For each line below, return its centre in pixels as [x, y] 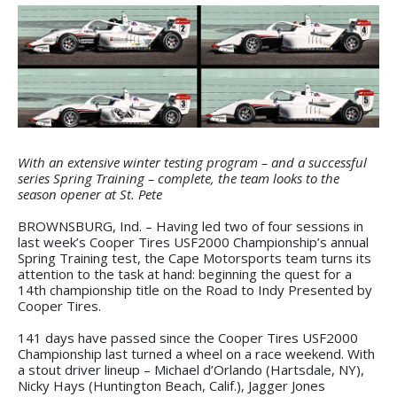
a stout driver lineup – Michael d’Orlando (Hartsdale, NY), [191, 369]
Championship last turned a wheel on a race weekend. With [196, 353]
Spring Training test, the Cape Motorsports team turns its [195, 257]
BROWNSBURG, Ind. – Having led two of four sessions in [191, 226]
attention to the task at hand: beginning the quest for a [185, 273]
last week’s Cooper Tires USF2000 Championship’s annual [193, 241]
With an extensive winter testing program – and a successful [192, 162]
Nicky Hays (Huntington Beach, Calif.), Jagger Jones [171, 385]
